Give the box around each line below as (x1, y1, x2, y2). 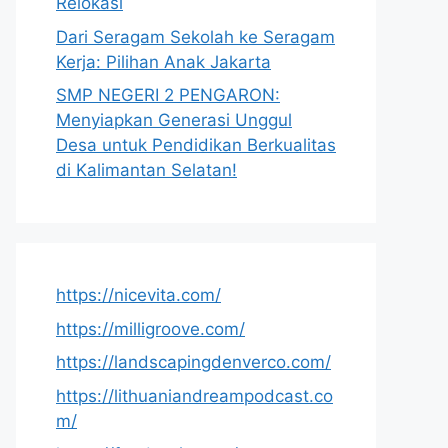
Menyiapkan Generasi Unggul (56, 110, 292, 130)
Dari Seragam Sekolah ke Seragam (56, 26, 335, 47)
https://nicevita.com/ (56, 285, 221, 305)
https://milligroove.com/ (56, 318, 245, 339)
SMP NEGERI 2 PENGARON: (56, 85, 280, 105)
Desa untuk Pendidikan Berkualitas (56, 135, 336, 155)
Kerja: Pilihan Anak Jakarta (56, 51, 271, 72)
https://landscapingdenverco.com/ (56, 352, 331, 372)
